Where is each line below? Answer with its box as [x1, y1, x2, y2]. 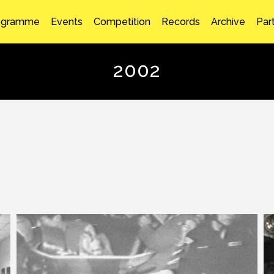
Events [50, 15, 83, 28]
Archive [210, 15, 245, 28]
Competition [93, 15, 150, 28]
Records [161, 15, 200, 28]
